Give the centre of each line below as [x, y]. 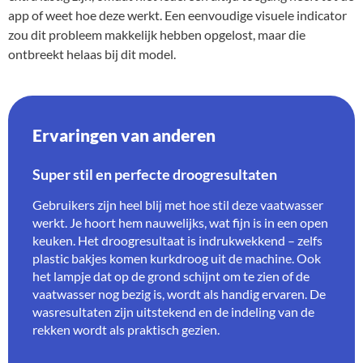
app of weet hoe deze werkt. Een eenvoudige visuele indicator [177, 15]
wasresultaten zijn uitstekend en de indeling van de [173, 312]
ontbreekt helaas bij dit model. [92, 54]
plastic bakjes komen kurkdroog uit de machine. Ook [177, 258]
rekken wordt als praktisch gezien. [126, 330]
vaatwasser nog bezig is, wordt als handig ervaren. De [179, 294]
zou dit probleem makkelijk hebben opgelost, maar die [157, 35]
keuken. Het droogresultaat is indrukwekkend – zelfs [177, 241]
